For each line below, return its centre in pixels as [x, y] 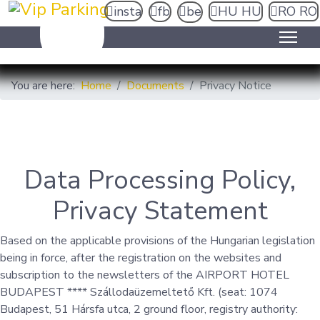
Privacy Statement [160, 211]
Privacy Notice [235, 86]
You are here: [46, 86]
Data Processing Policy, [160, 180]
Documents [155, 86]
